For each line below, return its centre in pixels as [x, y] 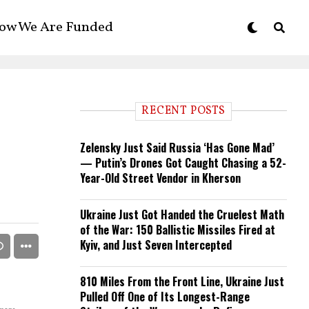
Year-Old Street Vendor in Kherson [160, 178]
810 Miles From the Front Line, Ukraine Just [182, 281]
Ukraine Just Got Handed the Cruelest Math [182, 215]
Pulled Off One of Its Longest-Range [165, 297]
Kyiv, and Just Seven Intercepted [156, 245]
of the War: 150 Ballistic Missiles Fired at [178, 230]
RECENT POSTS [183, 111]
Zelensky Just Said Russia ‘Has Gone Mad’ [177, 148]
